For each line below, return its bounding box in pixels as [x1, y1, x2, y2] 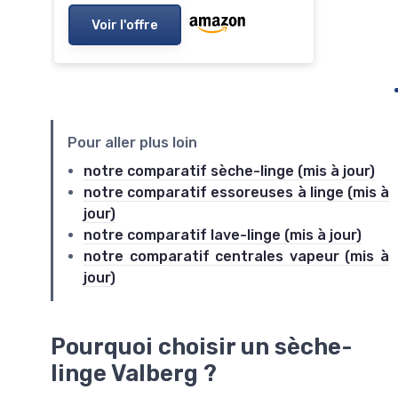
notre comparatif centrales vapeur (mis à [84, 248, 389, 266]
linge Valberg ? [51, 360, 217, 387]
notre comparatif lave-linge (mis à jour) [84, 227, 362, 244]
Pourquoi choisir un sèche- [51, 333, 353, 361]
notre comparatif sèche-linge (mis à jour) [84, 163, 375, 180]
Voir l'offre [92, 17, 158, 34]
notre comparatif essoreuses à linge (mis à [84, 184, 389, 202]
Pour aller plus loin [68, 134, 197, 152]
